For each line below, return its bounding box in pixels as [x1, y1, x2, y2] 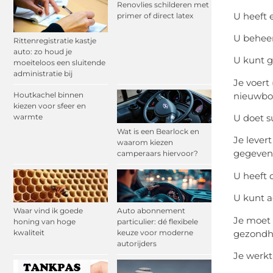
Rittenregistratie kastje [13, 36, 96, 46]
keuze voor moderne [117, 227, 193, 237]
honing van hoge [13, 216, 76, 226]
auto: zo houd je [13, 47, 72, 57]
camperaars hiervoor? [117, 148, 198, 158]
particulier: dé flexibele [117, 216, 198, 226]
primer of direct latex [117, 11, 193, 21]
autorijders [117, 238, 157, 248]
